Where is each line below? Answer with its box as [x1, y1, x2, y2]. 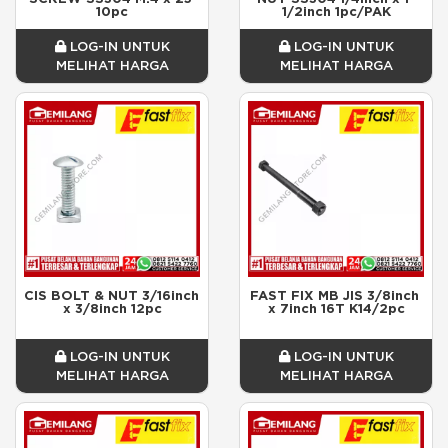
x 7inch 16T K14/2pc [267, 299, 405, 317]
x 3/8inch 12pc [62, 299, 162, 317]
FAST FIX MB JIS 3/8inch [249, 286, 419, 304]
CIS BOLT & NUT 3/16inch [24, 286, 199, 304]
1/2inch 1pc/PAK [281, 2, 391, 20]
